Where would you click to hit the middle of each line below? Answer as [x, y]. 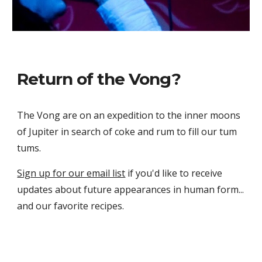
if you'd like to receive [174, 173]
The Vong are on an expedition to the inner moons [129, 116]
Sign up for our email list [71, 173]
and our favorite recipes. [71, 206]
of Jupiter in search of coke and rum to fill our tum [127, 132]
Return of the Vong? [99, 79]
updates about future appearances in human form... [131, 190]
